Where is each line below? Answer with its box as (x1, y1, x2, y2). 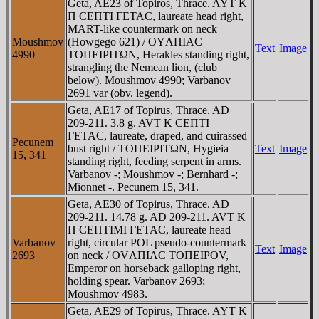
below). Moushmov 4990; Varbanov (68, 73, 231, 86)
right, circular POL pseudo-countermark (68, 236, 246, 249)
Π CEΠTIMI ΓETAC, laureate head (68, 223, 231, 236)
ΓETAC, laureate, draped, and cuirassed (68, 129, 247, 142)
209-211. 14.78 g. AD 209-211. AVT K (68, 210, 246, 223)
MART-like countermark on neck (68, 22, 217, 35)
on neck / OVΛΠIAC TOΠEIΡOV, (68, 249, 229, 261)
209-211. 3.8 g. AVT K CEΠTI (68, 116, 209, 129)
